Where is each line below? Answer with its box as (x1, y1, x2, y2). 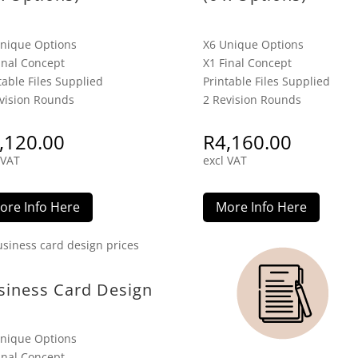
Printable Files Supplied (202, 73, 330, 89)
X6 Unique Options (202, 36, 304, 52)
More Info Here (215, 197, 307, 216)
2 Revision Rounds (202, 91, 301, 107)
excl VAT (202, 152, 247, 168)
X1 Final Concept (202, 54, 292, 70)
